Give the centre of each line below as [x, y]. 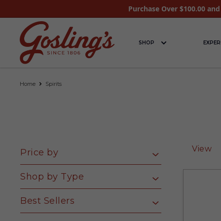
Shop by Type [52, 176]
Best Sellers [47, 201]
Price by [39, 152]
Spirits [54, 84]
